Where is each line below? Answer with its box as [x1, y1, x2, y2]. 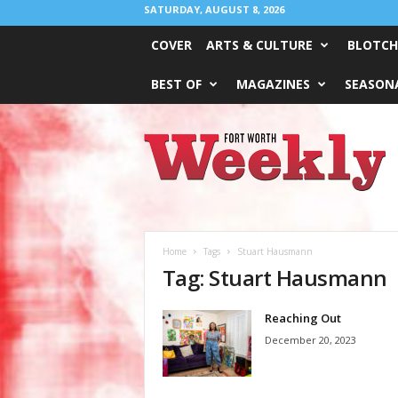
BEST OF [150, 76, 202, 92]
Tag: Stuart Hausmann [162, 263, 387, 292]
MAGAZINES [235, 76, 310, 92]
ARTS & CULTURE [205, 36, 313, 53]
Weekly [142, 150, 181, 163]
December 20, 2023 [264, 333, 356, 346]
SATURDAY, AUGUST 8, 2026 [143, 3, 284, 16]
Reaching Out [264, 310, 341, 326]
